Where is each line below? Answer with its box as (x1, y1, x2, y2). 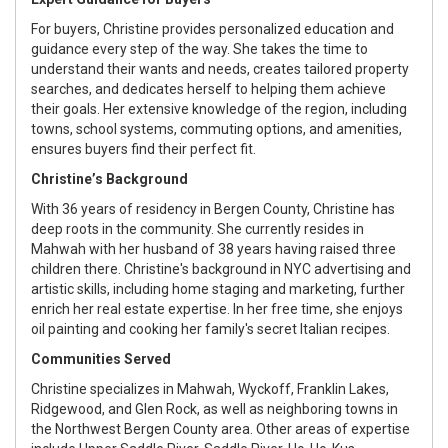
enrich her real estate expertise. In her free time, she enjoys (31, 300, 403, 317)
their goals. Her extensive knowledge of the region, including (31, 100, 407, 117)
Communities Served (31, 350, 174, 367)
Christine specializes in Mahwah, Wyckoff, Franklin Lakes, (31, 380, 389, 397)
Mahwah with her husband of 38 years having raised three (31, 240, 396, 257)
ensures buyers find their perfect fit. (31, 140, 256, 157)
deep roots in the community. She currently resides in (31, 220, 364, 237)
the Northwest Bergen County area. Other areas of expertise (31, 420, 410, 437)
